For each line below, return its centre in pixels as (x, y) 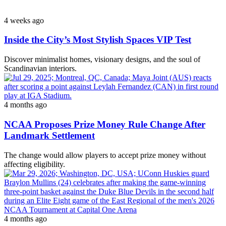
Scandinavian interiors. (40, 69)
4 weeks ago (24, 20)
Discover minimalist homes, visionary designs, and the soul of (102, 60)
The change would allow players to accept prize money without (105, 155)
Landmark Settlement (49, 135)
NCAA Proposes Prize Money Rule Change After (105, 124)
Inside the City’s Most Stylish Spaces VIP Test (98, 40)
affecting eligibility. (35, 164)
